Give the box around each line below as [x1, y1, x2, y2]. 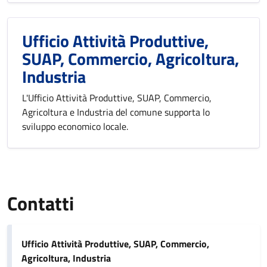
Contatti [7, 189, 74, 218]
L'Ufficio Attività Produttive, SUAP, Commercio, [22, 91, 212, 105]
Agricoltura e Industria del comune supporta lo [22, 105, 210, 119]
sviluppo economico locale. [22, 119, 128, 133]
